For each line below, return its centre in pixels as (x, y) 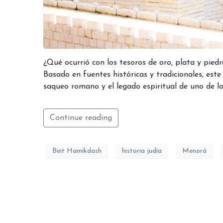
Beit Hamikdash (77, 151)
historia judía (142, 151)
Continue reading (81, 118)
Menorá (194, 151)
